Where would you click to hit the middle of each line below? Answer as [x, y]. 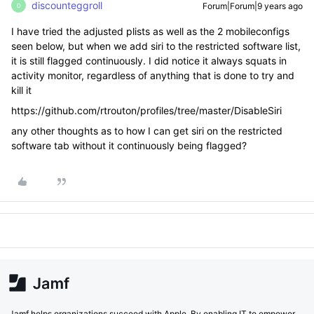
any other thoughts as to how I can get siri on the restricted [147, 131]
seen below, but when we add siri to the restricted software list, [156, 46]
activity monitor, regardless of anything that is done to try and [153, 75]
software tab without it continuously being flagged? [129, 145]
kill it [21, 90]
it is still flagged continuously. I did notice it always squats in [149, 61]
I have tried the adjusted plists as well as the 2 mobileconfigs [150, 31]
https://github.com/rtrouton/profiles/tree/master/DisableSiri [146, 110]
